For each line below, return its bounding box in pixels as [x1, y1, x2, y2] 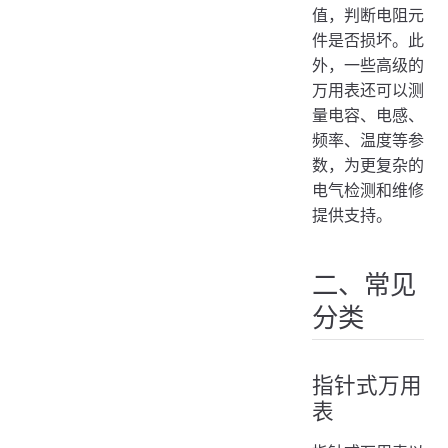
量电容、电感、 [312, 104, 424, 125]
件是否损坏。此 [312, 29, 424, 50]
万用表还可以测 [312, 79, 424, 100]
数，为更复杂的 [312, 154, 424, 175]
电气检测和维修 [312, 179, 424, 200]
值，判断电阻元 [312, 4, 424, 25]
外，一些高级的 [312, 54, 424, 75]
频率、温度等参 [312, 129, 424, 150]
